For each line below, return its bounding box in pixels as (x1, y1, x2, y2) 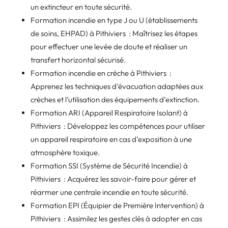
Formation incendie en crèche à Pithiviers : (30, 68, 172, 78)
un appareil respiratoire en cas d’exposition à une (30, 134, 192, 144)
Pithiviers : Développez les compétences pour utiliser (30, 121, 205, 131)
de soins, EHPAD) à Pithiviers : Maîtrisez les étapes (30, 28, 197, 38)
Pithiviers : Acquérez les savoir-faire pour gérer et (30, 174, 196, 184)
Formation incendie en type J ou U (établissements (30, 15, 197, 25)
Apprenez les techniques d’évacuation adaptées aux (30, 81, 203, 91)
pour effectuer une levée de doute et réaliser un (30, 41, 187, 51)
